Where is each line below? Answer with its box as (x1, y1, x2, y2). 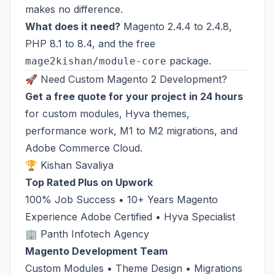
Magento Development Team (25, 245, 168, 257)
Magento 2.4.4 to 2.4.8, (120, 20, 232, 33)
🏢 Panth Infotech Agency (25, 228, 149, 240)
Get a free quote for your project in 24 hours (25, 90, 243, 103)
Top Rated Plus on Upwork (25, 176, 153, 188)
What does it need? (25, 20, 120, 33)
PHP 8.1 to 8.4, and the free (25, 37, 155, 50)
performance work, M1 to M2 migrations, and (25, 125, 238, 137)
